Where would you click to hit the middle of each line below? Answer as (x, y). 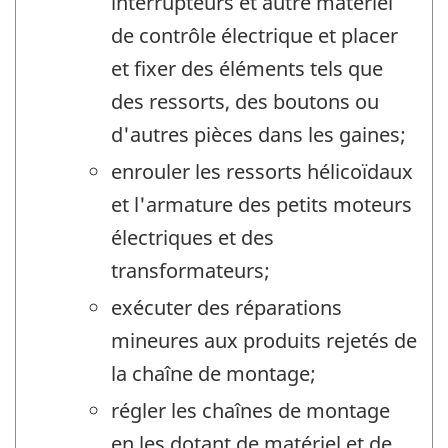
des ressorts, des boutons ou (245, 102)
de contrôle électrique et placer (254, 36)
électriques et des (192, 238)
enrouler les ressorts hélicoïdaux (262, 172)
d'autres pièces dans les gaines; (258, 135)
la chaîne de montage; (213, 374)
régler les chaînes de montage (250, 411)
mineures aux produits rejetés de (264, 341)
